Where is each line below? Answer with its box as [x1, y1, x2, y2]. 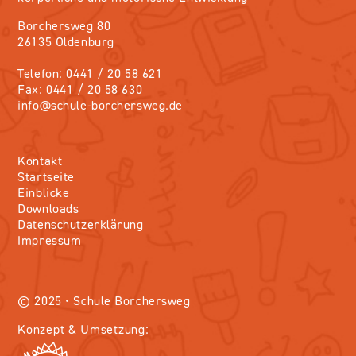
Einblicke [17, 188, 70, 201]
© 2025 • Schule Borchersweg [17, 295, 191, 308]
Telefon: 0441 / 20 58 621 [17, 68, 163, 81]
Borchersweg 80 [17, 20, 111, 33]
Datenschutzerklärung [17, 219, 144, 233]
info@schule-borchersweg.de [17, 99, 183, 113]
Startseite [17, 172, 75, 185]
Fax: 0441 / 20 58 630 [17, 83, 143, 97]
